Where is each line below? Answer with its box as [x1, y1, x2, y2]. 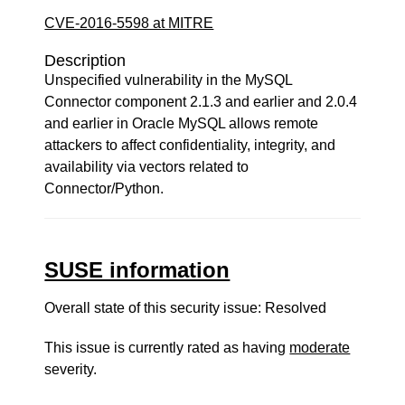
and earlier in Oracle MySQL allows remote [44, 116, 319, 131]
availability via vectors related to [44, 159, 250, 174]
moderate [289, 340, 351, 355]
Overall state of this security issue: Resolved [44, 300, 327, 316]
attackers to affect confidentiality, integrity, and [44, 137, 336, 153]
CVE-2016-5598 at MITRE [44, 15, 214, 31]
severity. [44, 362, 98, 377]
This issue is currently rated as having [44, 340, 290, 355]
